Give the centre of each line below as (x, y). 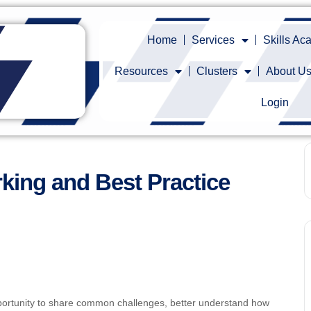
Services (213, 40)
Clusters (217, 71)
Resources (141, 71)
